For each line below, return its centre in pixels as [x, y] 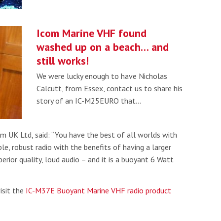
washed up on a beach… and [103, 47]
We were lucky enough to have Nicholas [102, 76]
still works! [63, 61]
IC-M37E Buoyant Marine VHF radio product [98, 190]
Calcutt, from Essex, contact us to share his [110, 88]
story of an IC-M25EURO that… [89, 101]
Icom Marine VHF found [92, 33]
